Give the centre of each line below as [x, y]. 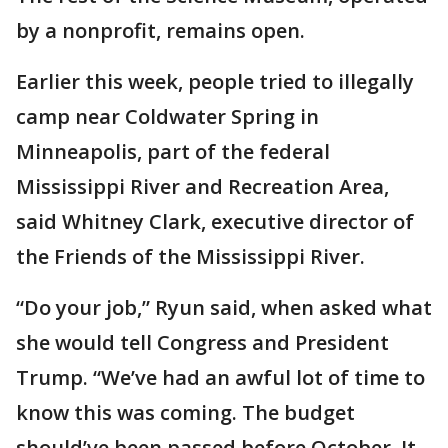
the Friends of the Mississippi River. [190, 256]
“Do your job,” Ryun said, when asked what [224, 307]
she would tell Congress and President [202, 342]
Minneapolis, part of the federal [173, 151]
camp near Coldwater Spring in [167, 116]
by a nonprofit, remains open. [160, 30]
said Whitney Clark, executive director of [215, 221]
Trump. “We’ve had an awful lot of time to [220, 377]
